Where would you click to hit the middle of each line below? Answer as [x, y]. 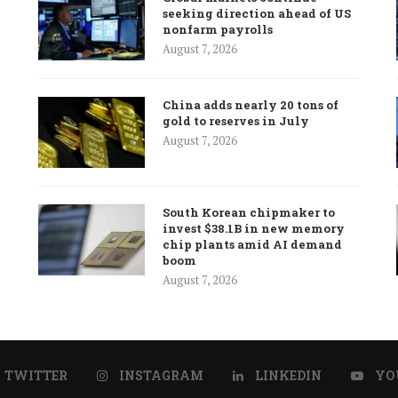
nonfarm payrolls [217, 29]
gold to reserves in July [235, 120]
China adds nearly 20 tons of [250, 104]
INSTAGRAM [161, 375]
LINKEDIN [288, 375]
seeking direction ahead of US [256, 13]
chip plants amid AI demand [252, 244]
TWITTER [36, 375]
